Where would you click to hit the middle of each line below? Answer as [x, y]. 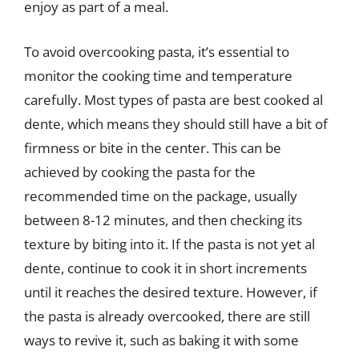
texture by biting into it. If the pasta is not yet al [169, 244]
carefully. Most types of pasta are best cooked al [173, 99]
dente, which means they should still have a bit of [176, 123]
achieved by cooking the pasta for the [140, 171]
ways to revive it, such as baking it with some [161, 340]
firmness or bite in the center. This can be [153, 147]
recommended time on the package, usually [161, 196]
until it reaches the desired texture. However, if [171, 292]
